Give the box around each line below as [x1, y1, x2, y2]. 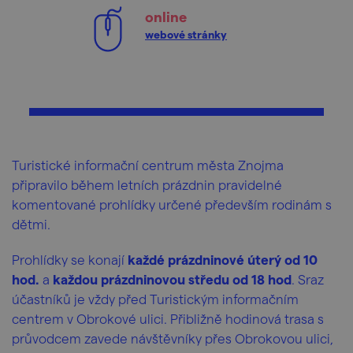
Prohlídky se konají [12, 251, 128, 267]
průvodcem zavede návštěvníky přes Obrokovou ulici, [12, 330, 333, 346]
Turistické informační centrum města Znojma [12, 157, 284, 173]
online [145, 8, 187, 24]
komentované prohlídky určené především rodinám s [12, 196, 332, 212]
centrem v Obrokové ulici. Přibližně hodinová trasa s [12, 310, 324, 326]
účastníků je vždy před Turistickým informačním [12, 291, 299, 307]
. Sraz [292, 271, 324, 287]
